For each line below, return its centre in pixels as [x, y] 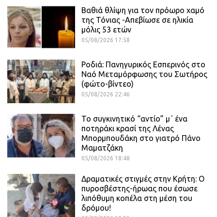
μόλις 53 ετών [106, 30]
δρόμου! [96, 208]
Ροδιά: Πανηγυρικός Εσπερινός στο [143, 65]
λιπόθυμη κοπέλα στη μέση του [137, 198]
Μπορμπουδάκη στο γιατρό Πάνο [141, 138]
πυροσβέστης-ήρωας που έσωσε [139, 189]
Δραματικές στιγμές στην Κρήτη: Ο [143, 179]
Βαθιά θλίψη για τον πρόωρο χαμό [143, 10]
